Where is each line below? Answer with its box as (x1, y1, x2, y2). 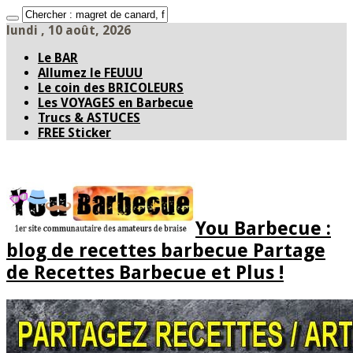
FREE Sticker (38, 125, 111, 140)
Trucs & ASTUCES (38, 110, 140, 125)
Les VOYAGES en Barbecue (38, 95, 193, 110)
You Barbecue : (195, 217, 331, 240)
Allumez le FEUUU (38, 65, 143, 80)
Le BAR (38, 50, 78, 65)
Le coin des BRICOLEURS (38, 80, 184, 95)
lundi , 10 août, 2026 (6, 23, 131, 38)
